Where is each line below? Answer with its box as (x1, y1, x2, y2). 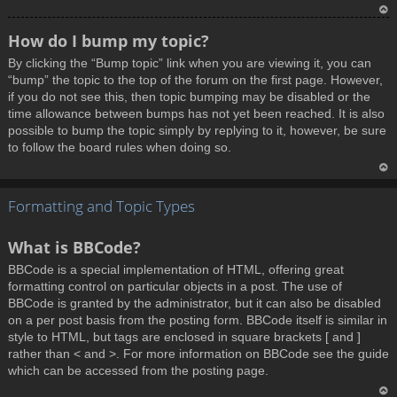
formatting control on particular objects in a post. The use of (8, 278, 342, 293)
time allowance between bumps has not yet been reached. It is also (8, 106, 385, 121)
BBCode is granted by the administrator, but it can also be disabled (8, 295, 381, 310)
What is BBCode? (8, 236, 141, 258)
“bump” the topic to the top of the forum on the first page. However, (8, 73, 383, 88)
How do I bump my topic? (8, 30, 209, 52)
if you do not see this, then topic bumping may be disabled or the (8, 90, 370, 105)
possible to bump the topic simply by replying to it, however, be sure (8, 123, 386, 138)
